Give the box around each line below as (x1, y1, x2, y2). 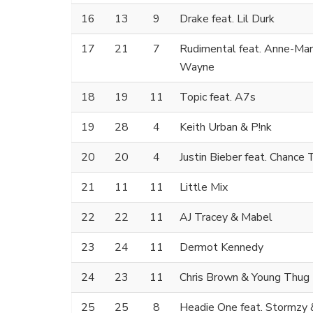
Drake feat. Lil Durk (180, 11, 275, 27)
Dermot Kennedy (180, 240, 263, 256)
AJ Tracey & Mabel (180, 210, 272, 226)
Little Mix (180, 180, 228, 196)
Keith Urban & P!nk (180, 119, 272, 136)
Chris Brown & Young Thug (180, 270, 310, 286)
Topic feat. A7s (180, 89, 256, 105)
